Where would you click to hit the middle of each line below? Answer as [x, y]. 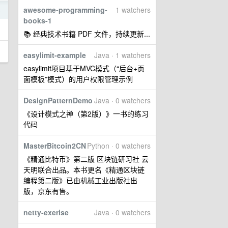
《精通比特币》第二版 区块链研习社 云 [86, 159]
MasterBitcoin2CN [55, 146]
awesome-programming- [65, 10]
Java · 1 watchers [122, 55]
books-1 [38, 20]
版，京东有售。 [48, 191]
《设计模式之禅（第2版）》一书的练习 [86, 113]
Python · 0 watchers [119, 146]
